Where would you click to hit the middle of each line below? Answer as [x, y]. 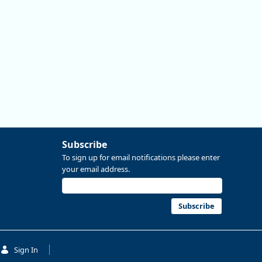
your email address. [96, 169]
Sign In [26, 249]
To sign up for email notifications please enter [141, 157]
